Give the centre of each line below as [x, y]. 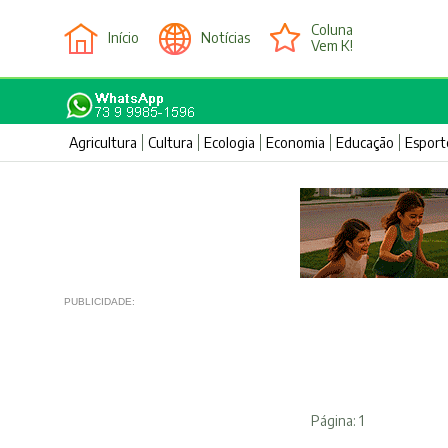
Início [123, 37]
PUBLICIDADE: [99, 301]
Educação [364, 142]
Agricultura [102, 142]
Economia [295, 142]
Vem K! [331, 45]
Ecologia [229, 142]
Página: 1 [337, 420]
